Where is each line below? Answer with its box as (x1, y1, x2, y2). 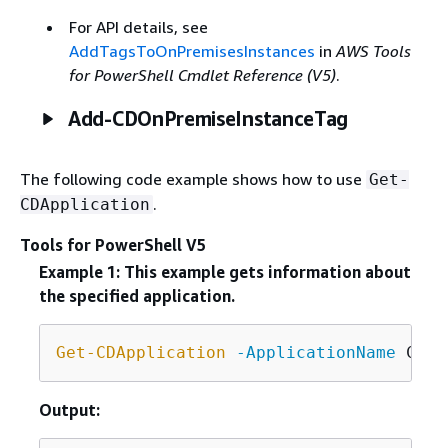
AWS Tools (335, 40, 411, 61)
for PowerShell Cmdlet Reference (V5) (68, 64, 336, 85)
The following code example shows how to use (20, 168, 366, 189)
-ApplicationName (235, 342, 396, 362)
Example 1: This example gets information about (38, 261, 411, 282)
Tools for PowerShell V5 (20, 234, 206, 255)
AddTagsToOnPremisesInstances (68, 40, 315, 61)
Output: (38, 399, 100, 420)
